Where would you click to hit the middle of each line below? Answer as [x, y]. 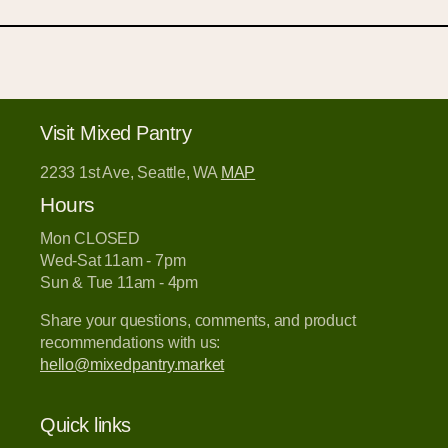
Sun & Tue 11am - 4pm [119, 282]
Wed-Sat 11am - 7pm [113, 260]
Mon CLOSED [90, 238]
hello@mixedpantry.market [132, 364]
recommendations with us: [130, 342]
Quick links [85, 424]
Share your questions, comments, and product [198, 320]
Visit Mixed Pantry [115, 133]
